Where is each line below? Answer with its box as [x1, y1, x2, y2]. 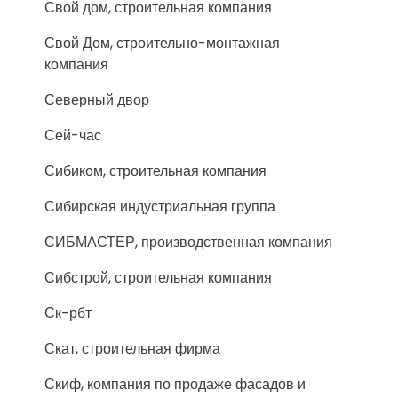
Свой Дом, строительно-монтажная [44, 33, 280, 53]
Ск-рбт [44, 303, 92, 323]
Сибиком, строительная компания [44, 161, 267, 181]
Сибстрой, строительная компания [44, 267, 272, 288]
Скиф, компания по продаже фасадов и [44, 374, 306, 394]
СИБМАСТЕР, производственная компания [44, 232, 332, 252]
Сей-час [44, 125, 101, 146]
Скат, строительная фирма [44, 338, 220, 359]
